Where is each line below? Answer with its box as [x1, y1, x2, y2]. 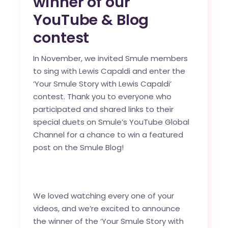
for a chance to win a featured [65, 129, 184, 140]
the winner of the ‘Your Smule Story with [33, 216, 184, 226]
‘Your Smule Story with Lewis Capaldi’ [33, 78, 172, 89]
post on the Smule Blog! [33, 142, 126, 153]
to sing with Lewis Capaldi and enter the [33, 66, 186, 76]
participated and [33, 104, 100, 115]
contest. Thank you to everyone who [33, 91, 172, 102]
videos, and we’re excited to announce [33, 203, 181, 214]
